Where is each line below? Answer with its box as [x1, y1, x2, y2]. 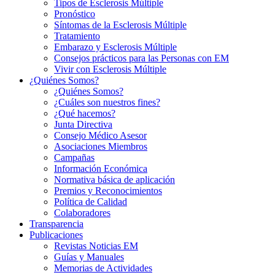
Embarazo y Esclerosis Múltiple [54, 42, 177, 52]
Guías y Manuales [54, 252, 124, 262]
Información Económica [54, 163, 147, 174]
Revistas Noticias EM [54, 241, 138, 251]
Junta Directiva [54, 119, 112, 130]
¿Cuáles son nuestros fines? [54, 97, 160, 107]
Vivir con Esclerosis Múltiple [54, 64, 166, 74]
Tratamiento [54, 31, 100, 41]
